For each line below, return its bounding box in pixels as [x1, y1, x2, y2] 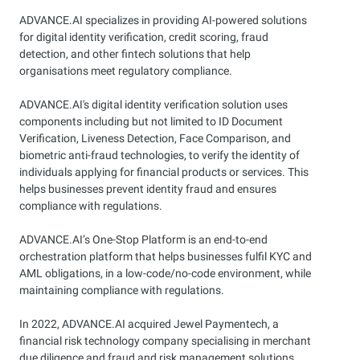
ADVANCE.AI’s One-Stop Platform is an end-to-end [19, 233, 268, 246]
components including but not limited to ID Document [19, 115, 283, 128]
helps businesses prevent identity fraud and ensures [19, 182, 276, 195]
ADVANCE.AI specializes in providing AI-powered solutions [19, 14, 307, 27]
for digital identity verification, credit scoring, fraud [19, 31, 268, 43]
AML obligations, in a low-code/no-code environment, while [19, 267, 311, 280]
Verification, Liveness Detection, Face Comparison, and [19, 132, 291, 145]
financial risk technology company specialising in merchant [19, 334, 311, 347]
